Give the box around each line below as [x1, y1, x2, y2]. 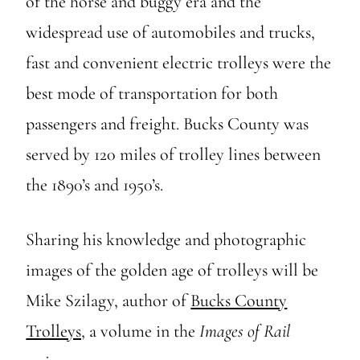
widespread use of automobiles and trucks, [26, 21, 316, 43]
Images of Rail [199, 320, 291, 342]
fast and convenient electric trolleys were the [26, 51, 332, 73]
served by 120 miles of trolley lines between [26, 143, 321, 165]
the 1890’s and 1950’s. [26, 174, 164, 195]
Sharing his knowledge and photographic [26, 228, 307, 250]
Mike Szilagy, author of [26, 289, 191, 311]
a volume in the [85, 320, 200, 342]
